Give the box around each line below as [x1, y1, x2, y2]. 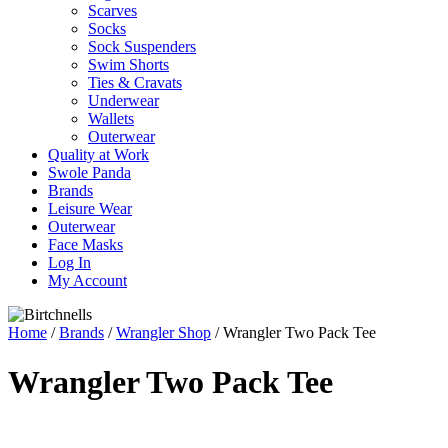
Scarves [88, 2, 137, 20]
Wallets [88, 110, 134, 128]
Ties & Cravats [88, 74, 182, 92]
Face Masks [48, 236, 123, 254]
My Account [48, 272, 127, 290]
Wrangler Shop [116, 324, 211, 342]
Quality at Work [48, 146, 149, 164]
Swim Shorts [88, 56, 169, 74]
